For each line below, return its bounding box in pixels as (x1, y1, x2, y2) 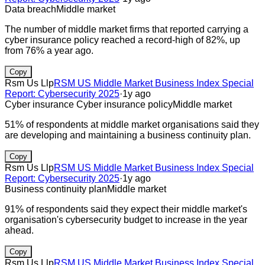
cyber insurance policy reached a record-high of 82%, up (5, 34, 240, 45)
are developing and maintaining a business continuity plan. (5, 130, 251, 140)
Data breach (5, 4, 56, 14)
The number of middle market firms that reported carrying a (5, 24, 248, 34)
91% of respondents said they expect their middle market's (5, 203, 247, 214)
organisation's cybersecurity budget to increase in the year (5, 214, 247, 225)
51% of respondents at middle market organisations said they (5, 119, 259, 130)
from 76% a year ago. (5, 45, 93, 56)
